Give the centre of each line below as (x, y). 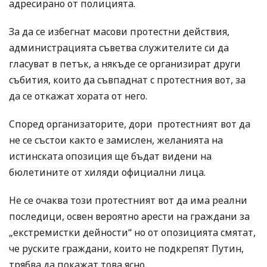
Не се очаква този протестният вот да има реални (128, 201)
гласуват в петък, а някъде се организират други (125, 64)
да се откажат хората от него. (78, 96)
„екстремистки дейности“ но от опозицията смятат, (132, 233)
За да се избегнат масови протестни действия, (119, 32)
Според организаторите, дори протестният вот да (130, 124)
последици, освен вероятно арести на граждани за (129, 217)
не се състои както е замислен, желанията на (116, 140)
